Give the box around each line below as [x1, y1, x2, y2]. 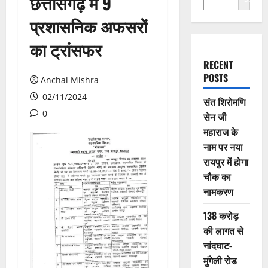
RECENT [203, 57, 233, 72]
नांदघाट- [203, 238, 232, 252]
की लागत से [203, 223, 243, 237]
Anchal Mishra [41, 74, 99, 86]
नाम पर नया [203, 139, 243, 154]
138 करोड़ [203, 208, 239, 223]
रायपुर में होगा [203, 154, 248, 169]
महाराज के [203, 124, 238, 139]
